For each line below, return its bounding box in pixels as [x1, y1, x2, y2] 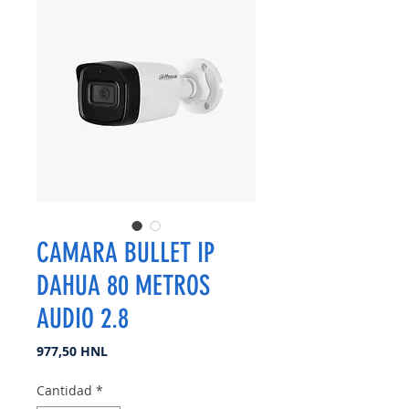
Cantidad [37, 381, 92, 399]
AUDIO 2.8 [37, 301, 129, 335]
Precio [107, 341, 146, 359]
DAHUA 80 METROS [37, 268, 210, 302]
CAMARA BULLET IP [37, 236, 215, 269]
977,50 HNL [37, 341, 108, 360]
